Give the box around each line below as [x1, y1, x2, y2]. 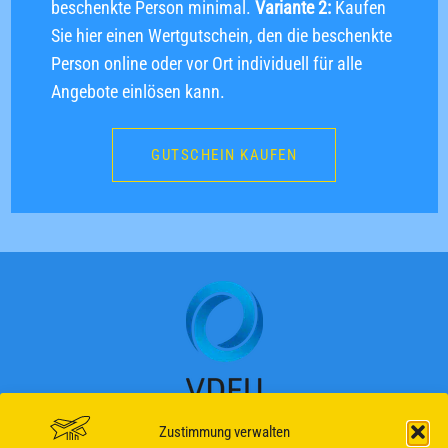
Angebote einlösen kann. [51, 80, 225, 102]
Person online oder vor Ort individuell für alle [51, 52, 362, 74]
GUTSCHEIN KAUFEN [151, 145, 297, 164]
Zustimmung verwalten [158, 423, 290, 441]
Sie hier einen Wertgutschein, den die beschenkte [51, 24, 392, 46]
